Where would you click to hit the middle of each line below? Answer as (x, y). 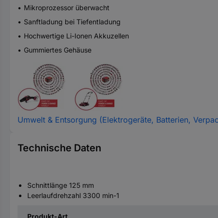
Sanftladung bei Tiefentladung (72, 21)
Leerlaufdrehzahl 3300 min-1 (73, 195)
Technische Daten (59, 148)
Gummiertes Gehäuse (58, 50)
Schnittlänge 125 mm (61, 185)
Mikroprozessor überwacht (67, 7)
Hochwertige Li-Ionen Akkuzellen (76, 36)
